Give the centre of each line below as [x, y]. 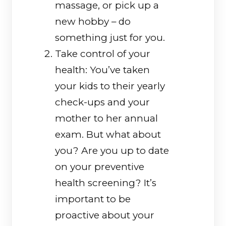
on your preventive [100, 167]
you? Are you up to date [112, 151]
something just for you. [110, 38]
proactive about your [105, 215]
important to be [93, 199]
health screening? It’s [106, 183]
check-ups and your [103, 102]
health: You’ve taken [103, 70]
